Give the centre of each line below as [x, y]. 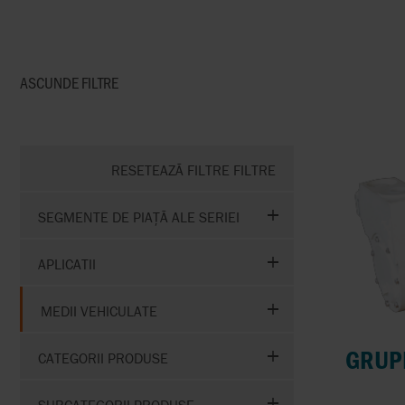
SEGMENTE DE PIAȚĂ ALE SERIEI [139, 217]
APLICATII [67, 264]
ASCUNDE [49, 82]
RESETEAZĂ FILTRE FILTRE [193, 170]
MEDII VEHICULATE [99, 311]
